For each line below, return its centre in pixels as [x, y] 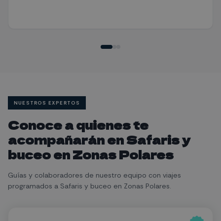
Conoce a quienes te [78, 124]
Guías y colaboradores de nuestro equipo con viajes [94, 175]
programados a [34, 186]
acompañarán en [67, 139]
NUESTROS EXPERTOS [47, 103]
